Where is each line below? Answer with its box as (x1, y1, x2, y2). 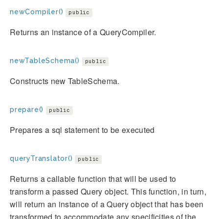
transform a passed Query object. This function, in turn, (10, 186, 206, 197)
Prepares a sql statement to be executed (10, 124, 155, 136)
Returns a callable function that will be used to (10, 173, 176, 185)
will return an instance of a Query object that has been (10, 198, 204, 210)
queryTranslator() (10, 154, 73, 163)
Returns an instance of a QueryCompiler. (10, 26, 156, 38)
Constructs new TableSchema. (10, 75, 120, 87)
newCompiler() (10, 8, 64, 16)
